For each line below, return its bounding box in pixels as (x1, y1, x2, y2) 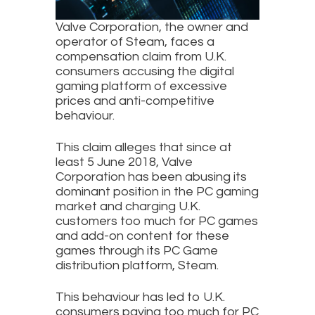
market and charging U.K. (56, 200, 200, 214)
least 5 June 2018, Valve (56, 155, 193, 169)
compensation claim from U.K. (56, 50, 226, 64)
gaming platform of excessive (56, 79, 227, 94)
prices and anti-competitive (56, 94, 214, 108)
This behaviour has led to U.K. (56, 290, 225, 304)
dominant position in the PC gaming (56, 185, 259, 199)
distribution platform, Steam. (56, 259, 221, 273)
